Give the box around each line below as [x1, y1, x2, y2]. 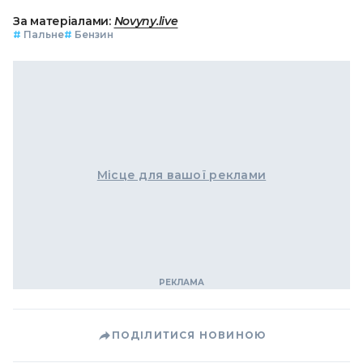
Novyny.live [113, 14, 178, 29]
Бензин [75, 28, 113, 41]
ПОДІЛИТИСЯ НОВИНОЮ [111, 329, 267, 342]
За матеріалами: [13, 14, 114, 29]
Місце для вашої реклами [96, 168, 267, 183]
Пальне [23, 28, 64, 41]
